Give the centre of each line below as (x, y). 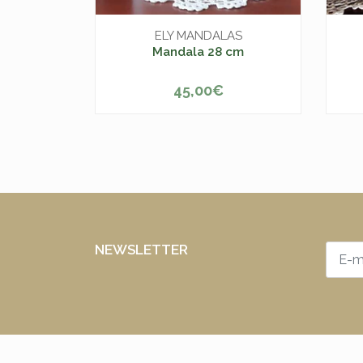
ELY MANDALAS (198, 35)
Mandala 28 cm (198, 51)
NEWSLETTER (141, 249)
